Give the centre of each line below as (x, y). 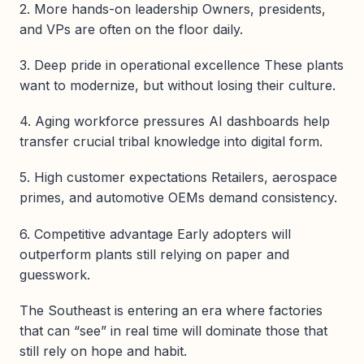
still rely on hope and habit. (103, 351)
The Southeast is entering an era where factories (171, 310)
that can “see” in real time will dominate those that (173, 330)
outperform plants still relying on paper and (154, 254)
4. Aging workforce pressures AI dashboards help (175, 121)
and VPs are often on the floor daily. (131, 29)
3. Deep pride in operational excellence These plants (182, 65)
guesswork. (55, 274)
